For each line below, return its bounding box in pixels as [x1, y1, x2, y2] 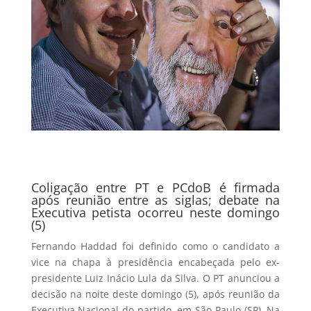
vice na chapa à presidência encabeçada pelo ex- [31, 255, 280, 269]
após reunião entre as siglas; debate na [31, 192, 280, 209]
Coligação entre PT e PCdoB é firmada [31, 179, 280, 196]
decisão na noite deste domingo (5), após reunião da [31, 287, 280, 301]
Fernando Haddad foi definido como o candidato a [31, 239, 280, 253]
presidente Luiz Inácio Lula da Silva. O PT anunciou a [31, 271, 280, 285]
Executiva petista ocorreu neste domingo [31, 204, 280, 221]
